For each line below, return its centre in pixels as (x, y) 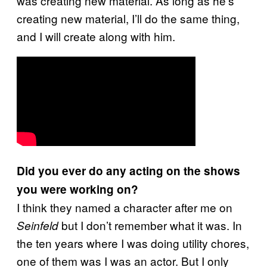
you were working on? (77, 189)
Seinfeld (39, 225)
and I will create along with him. (96, 36)
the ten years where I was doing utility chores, (133, 243)
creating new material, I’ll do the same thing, (128, 18)
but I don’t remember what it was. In (152, 225)
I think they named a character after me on (125, 207)
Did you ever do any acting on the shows (128, 170)
